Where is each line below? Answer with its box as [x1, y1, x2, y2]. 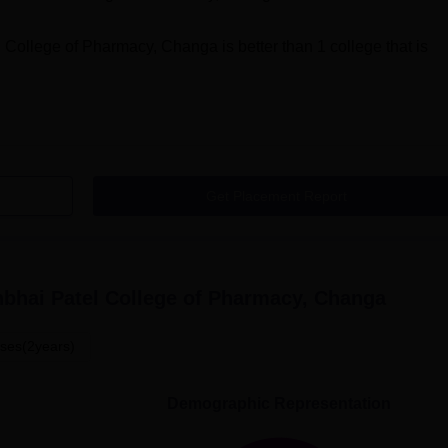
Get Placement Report [205, 187, 347, 204]
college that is [330, 38, 428, 55]
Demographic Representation [167, 395, 392, 412]
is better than [218, 38, 313, 55]
